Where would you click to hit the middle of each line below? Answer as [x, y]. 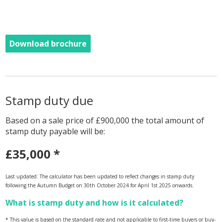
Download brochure [48, 44]
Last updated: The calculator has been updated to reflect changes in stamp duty [100, 177]
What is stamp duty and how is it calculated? [95, 203]
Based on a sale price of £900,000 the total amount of [105, 121]
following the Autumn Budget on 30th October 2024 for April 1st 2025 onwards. [100, 186]
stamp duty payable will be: [55, 132]
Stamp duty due [50, 101]
